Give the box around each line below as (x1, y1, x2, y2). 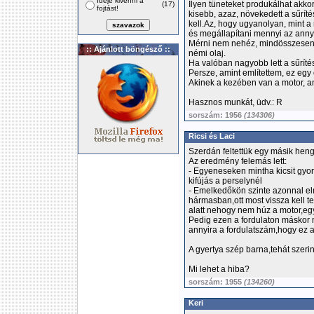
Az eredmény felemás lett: (189, 156, 287, 166)
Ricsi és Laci (189, 132, 235, 140)
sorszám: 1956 (189, 111, 244, 119)
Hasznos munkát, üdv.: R (189, 97, 282, 107)
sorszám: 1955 (189, 278, 244, 286)
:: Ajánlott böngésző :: (86, 45, 170, 53)
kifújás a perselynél (189, 176, 262, 186)
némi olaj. (189, 48, 226, 58)
